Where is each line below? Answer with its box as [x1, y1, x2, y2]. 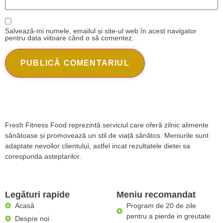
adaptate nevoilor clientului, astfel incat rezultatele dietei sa [5, 142, 190, 150]
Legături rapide [5, 189, 70, 200]
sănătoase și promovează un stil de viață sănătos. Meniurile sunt [5, 131, 209, 140]
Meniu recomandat [116, 189, 196, 200]
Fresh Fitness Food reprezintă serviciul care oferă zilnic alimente [5, 121, 209, 129]
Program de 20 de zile [126, 201, 196, 210]
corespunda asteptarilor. [5, 152, 81, 161]
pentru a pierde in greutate [126, 212, 211, 220]
